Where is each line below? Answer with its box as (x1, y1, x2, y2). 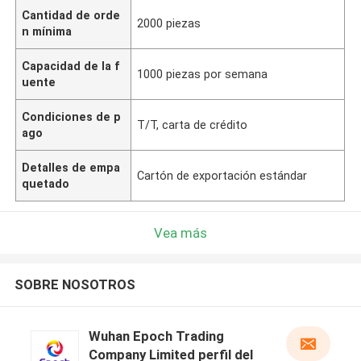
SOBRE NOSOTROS (14, 276, 135, 293)
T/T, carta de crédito (137, 118, 248, 131)
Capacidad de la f (22, 59, 121, 73)
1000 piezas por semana (137, 67, 268, 81)
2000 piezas (137, 16, 201, 30)
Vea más (154, 224, 207, 241)
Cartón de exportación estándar (137, 168, 308, 182)
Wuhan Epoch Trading (88, 328, 224, 345)
